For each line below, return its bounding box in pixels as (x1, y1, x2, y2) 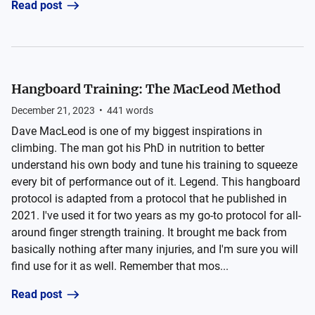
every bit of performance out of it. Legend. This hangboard (11, 175, 300, 188)
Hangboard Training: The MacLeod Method (11, 81, 281, 97)
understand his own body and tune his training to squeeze (11, 158, 297, 172)
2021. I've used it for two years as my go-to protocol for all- (11, 209, 301, 222)
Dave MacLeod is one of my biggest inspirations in (11, 124, 262, 138)
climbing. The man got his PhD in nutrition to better (11, 141, 264, 155)
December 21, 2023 (11, 105, 95, 116)
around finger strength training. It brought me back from (11, 226, 287, 239)
